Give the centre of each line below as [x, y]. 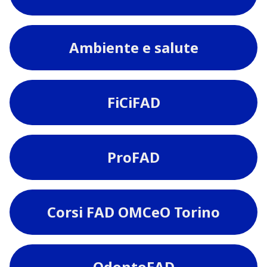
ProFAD [133, 157]
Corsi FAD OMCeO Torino [133, 212]
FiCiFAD [133, 102]
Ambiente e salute [133, 47]
